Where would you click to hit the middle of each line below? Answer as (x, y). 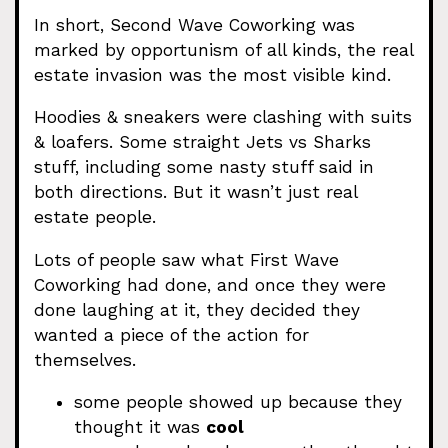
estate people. (95, 217)
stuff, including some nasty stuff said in (204, 167)
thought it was (140, 426)
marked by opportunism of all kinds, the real (223, 50)
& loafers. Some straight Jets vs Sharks (202, 142)
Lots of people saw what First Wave (186, 259)
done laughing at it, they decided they (197, 309)
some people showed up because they (238, 401)
